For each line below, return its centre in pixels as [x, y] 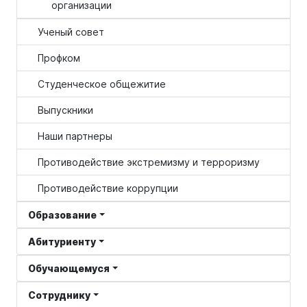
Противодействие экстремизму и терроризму [149, 162]
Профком [59, 58]
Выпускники [65, 110]
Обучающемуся [69, 268]
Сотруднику [59, 295]
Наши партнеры [75, 136]
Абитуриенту [62, 242]
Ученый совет [71, 32]
